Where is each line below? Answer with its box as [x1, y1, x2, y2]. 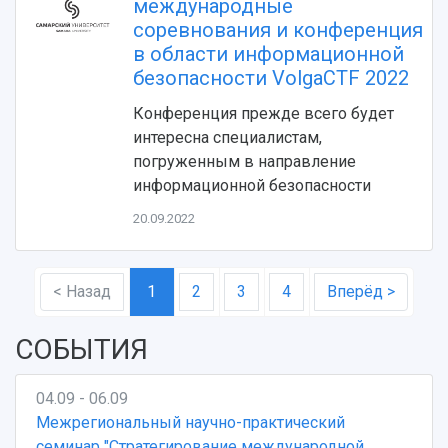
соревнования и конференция [132, 18, 423, 43]
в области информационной [132, 42, 404, 67]
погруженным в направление [132, 152, 356, 172]
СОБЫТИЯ [15, 333, 148, 367]
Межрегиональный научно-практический [36, 413, 345, 433]
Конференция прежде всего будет [132, 104, 394, 124]
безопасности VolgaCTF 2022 [132, 66, 409, 91]
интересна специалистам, [132, 128, 322, 148]
